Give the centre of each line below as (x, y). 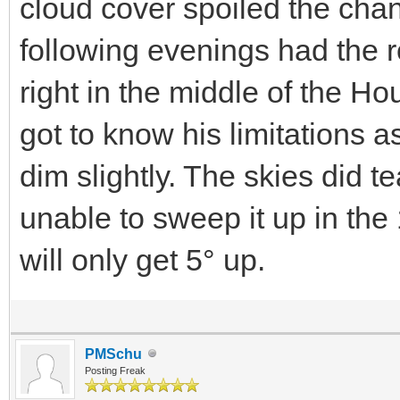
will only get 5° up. (142, 259)
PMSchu (113, 354)
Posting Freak (115, 370)
